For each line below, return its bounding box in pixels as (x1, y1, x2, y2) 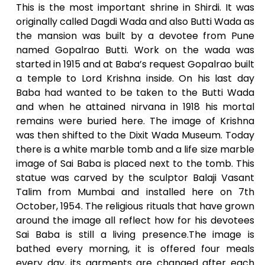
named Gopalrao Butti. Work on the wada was (16, 43, 254, 57)
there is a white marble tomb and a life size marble (16, 143, 254, 156)
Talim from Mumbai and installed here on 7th (16, 185, 254, 199)
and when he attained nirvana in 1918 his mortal (16, 100, 254, 114)
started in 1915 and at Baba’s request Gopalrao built (16, 57, 254, 71)
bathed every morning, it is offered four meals (16, 242, 254, 256)
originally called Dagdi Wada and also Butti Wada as (16, 15, 254, 28)
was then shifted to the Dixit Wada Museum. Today (16, 128, 254, 142)
